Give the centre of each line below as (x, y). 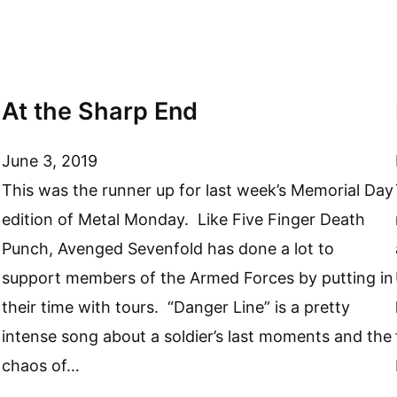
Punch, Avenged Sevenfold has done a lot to (168, 248)
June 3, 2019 (50, 160)
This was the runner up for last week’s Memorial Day (198, 190)
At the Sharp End (100, 112)
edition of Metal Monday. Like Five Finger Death (184, 219)
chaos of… (41, 365)
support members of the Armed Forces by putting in (198, 277)
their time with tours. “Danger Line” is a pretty (176, 307)
